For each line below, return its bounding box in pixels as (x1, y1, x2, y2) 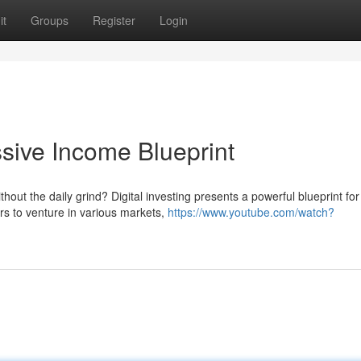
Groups (31, 12, 68, 28)
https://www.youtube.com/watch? (168, 204, 334, 220)
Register (93, 12, 135, 28)
